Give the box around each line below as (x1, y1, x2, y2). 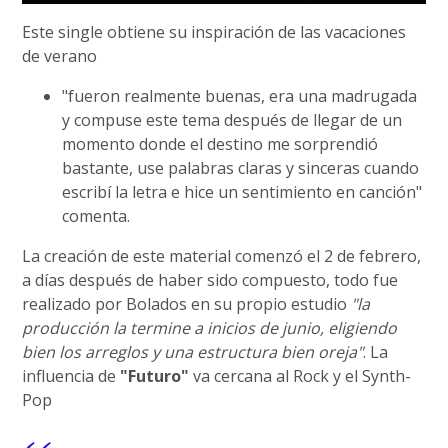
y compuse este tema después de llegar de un (62, 108, 403, 131)
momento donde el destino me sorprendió (62, 132, 379, 155)
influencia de (22, 364, 121, 387)
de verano (22, 44, 98, 67)
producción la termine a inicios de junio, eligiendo (22, 316, 398, 339)
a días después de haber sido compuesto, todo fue (22, 268, 399, 291)
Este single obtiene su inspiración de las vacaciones (22, 20, 407, 43)
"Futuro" (120, 364, 190, 387)
